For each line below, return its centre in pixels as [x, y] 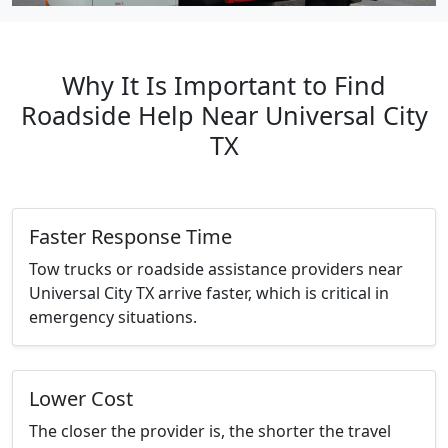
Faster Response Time [130, 237]
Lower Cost [81, 399]
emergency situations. [113, 317]
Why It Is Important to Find [224, 85]
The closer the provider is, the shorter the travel [210, 431]
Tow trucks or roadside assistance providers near [216, 269]
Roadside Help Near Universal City [224, 115]
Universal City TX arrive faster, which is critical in [209, 293]
